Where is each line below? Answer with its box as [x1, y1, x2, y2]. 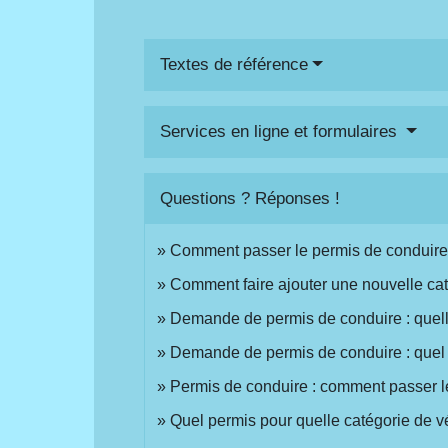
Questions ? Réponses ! [160, 188, 341, 208]
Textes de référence [160, 54, 309, 74]
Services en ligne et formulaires [160, 121, 403, 141]
